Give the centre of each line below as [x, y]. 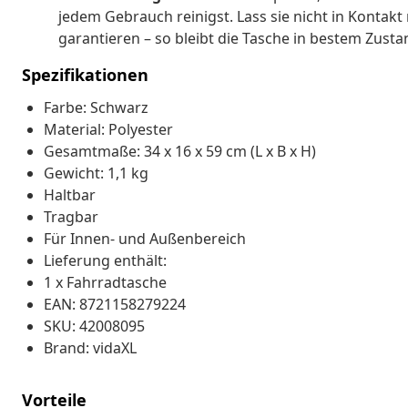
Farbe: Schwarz [96, 107]
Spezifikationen [85, 74]
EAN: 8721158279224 [115, 304]
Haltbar [70, 194]
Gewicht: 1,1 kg [96, 173]
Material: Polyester [108, 129]
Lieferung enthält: [105, 260]
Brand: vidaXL [90, 347]
